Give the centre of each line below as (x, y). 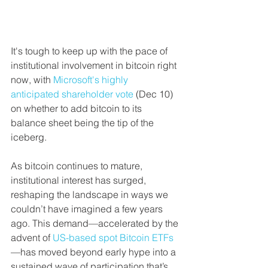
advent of (32, 237)
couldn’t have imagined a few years (88, 209)
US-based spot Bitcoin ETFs (113, 237)
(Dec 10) (154, 94)
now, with (32, 80)
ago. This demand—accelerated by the (96, 223)
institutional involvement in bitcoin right (95, 65)
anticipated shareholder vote (72, 94)
